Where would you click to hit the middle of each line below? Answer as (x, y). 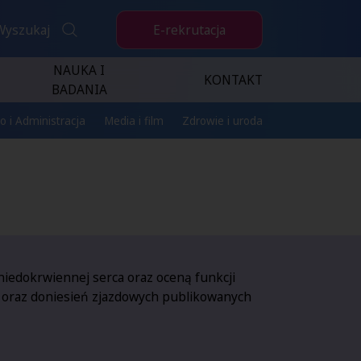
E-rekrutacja (189, 29)
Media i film (134, 120)
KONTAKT (233, 80)
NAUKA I (79, 71)
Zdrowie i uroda (222, 120)
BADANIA (79, 90)
